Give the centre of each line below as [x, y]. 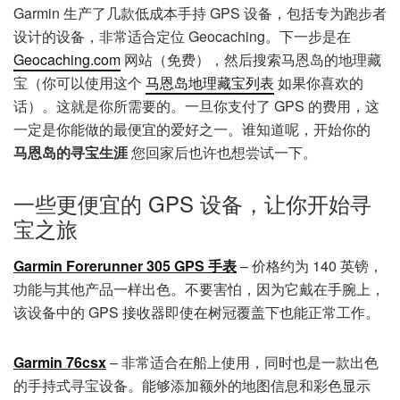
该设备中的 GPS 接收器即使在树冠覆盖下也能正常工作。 [196, 312]
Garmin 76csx [60, 362]
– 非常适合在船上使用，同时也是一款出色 [242, 362]
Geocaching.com [67, 59]
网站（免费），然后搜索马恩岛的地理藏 [251, 59]
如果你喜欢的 [319, 83]
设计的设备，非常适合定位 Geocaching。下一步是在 [182, 36]
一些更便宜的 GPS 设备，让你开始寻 [192, 203]
